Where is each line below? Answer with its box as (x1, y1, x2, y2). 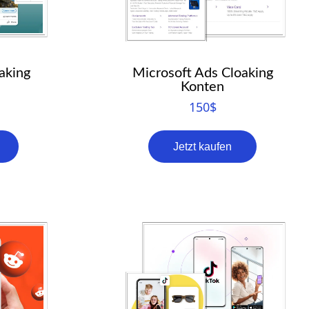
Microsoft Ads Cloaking (132, 66, 273, 80)
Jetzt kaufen (173, 140, 232, 152)
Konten (181, 79, 224, 94)
